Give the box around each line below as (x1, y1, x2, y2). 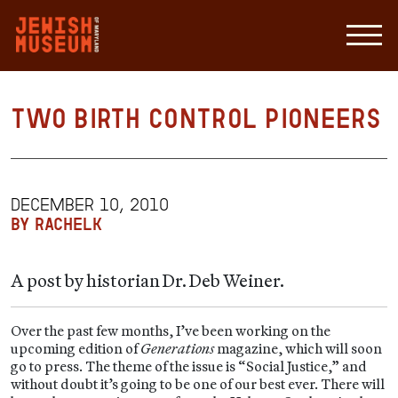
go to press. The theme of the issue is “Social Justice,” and (11, 357, 367, 375)
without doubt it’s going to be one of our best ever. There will (11, 375, 385, 393)
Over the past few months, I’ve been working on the (11, 322, 330, 339)
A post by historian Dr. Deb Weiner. (11, 269, 284, 291)
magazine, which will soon (214, 339, 382, 357)
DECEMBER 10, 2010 (11, 195, 169, 213)
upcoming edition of (11, 339, 140, 357)
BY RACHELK (11, 215, 102, 233)
